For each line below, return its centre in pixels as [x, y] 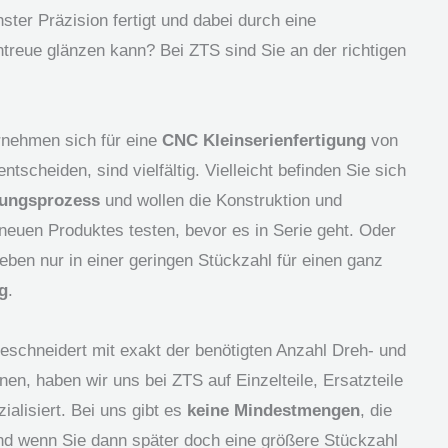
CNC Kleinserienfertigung [264, 140]
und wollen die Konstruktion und [221, 200]
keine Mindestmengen [273, 410]
